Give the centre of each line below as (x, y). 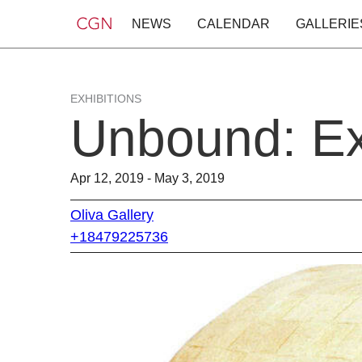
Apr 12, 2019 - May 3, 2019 (147, 178)
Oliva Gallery (112, 215)
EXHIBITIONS (106, 99)
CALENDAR (234, 24)
